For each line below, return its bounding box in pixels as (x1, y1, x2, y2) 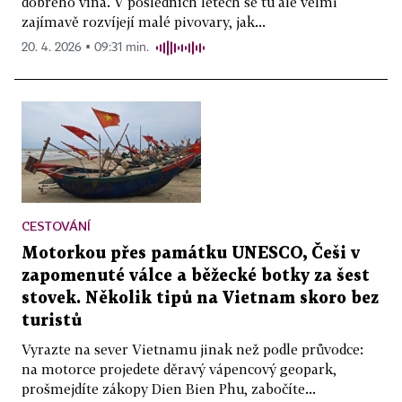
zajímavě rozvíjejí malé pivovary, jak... (22, 13, 266, 31)
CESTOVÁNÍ (22, 217, 91, 233)
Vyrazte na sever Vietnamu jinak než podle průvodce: (22, 340, 363, 357)
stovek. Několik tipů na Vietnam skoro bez (22, 290, 379, 306)
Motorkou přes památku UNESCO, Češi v (22, 245, 360, 261)
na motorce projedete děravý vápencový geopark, (22, 360, 336, 377)
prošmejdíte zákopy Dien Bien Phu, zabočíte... (22, 380, 316, 397)
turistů (22, 312, 82, 328)
